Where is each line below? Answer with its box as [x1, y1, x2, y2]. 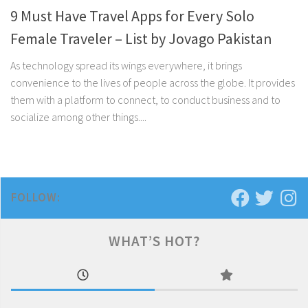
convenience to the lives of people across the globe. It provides [10, 76, 295, 90]
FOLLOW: [11, 190, 60, 206]
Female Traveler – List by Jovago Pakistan [10, 29, 272, 49]
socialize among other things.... [10, 110, 146, 124]
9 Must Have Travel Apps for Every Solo [10, 6, 254, 26]
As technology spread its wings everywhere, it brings [10, 58, 242, 73]
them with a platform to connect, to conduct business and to [10, 93, 280, 107]
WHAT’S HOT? [109, 232, 200, 251]
